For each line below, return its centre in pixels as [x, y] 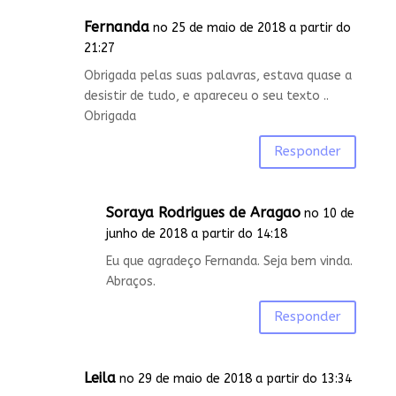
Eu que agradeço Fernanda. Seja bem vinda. [229, 261]
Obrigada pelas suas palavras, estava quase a [217, 75]
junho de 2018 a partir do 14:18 [196, 233]
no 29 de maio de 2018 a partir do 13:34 [235, 378]
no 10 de [329, 213]
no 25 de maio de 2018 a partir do [251, 27]
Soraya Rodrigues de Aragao [203, 212]
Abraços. [130, 281]
